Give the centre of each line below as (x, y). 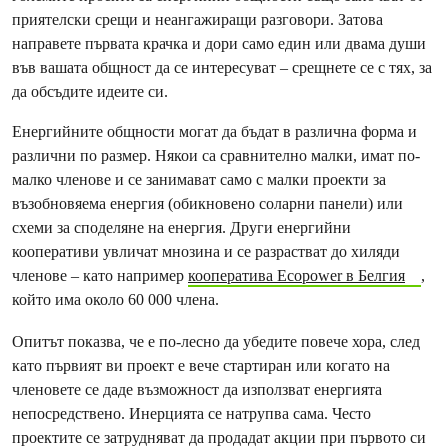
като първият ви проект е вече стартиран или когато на (201, 365)
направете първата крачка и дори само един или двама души (219, 43)
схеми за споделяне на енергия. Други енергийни (181, 227)
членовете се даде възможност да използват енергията (197, 389)
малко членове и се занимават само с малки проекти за (199, 179)
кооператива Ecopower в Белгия (296, 275)
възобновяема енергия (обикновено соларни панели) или (207, 203)
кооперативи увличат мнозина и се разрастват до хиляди (206, 251)
